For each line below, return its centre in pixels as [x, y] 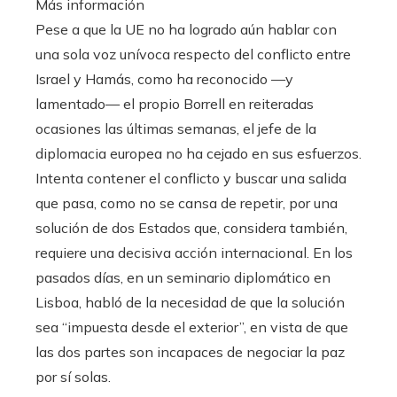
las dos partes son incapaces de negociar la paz [190, 352]
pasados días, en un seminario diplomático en [183, 278]
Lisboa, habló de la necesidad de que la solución [190, 303]
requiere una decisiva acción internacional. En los [194, 253]
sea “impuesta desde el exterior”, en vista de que [192, 327]
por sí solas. [73, 377]
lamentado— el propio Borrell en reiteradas [175, 104]
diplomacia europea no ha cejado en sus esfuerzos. [198, 154]
